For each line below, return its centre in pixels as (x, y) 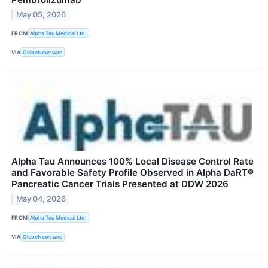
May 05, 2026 (41, 14)
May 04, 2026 (41, 199)
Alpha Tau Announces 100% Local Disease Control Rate (133, 162)
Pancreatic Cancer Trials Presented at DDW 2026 (120, 184)
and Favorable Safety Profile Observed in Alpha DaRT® (133, 173)
